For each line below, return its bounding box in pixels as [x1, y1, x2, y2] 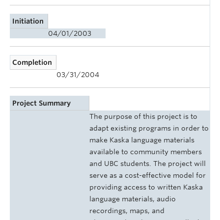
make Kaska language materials [89, 136, 194, 144]
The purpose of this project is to [89, 112, 197, 121]
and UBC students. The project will [89, 160, 206, 168]
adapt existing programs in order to [89, 124, 209, 133]
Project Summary [12, 99, 71, 108]
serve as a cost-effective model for [89, 171, 206, 180]
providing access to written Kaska [89, 183, 203, 192]
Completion [12, 58, 53, 66]
